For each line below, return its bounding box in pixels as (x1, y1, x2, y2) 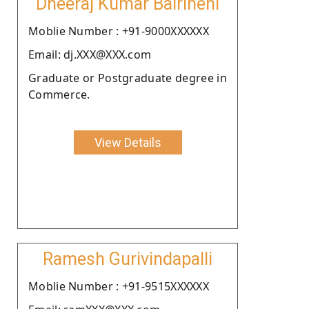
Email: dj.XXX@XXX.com (28, 46, 152, 62)
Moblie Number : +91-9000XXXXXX (28, 23, 209, 39)
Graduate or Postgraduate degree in (28, 70, 227, 86)
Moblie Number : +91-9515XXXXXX (28, 278, 209, 294)
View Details (94, 134, 161, 150)
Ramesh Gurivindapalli (43, 248, 212, 269)
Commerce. (28, 86, 90, 102)
